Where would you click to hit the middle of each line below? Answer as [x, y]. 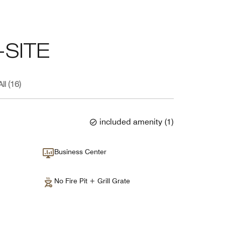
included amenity [131, 122]
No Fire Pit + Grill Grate [94, 181]
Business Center [80, 151]
